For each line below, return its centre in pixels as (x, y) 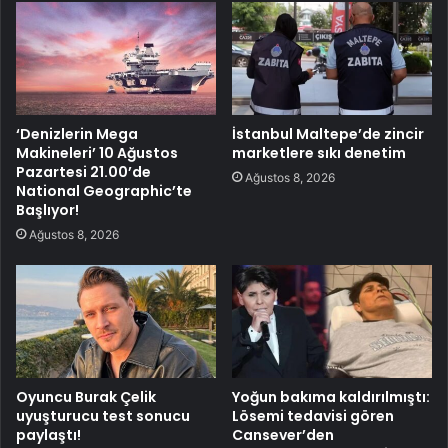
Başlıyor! (47, 209)
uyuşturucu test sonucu (103, 415)
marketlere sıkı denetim (319, 152)
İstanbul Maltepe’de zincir (328, 133)
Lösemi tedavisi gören (313, 415)
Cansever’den (283, 434)
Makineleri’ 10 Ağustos (97, 152)
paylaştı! (48, 434)
